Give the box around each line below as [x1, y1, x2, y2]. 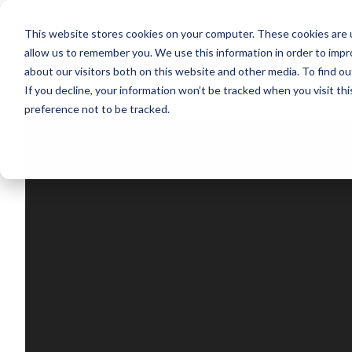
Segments [131, 42, 184, 57]
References [288, 42, 348, 57]
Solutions [211, 42, 262, 57]
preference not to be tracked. [24, 101, 170, 115]
